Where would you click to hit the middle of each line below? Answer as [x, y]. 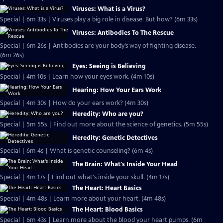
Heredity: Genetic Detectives [115, 138]
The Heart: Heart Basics [107, 188]
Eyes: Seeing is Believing [109, 66]
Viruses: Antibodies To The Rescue [123, 33]
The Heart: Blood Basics [108, 210]
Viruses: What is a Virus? [109, 9]
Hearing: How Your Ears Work [117, 90]
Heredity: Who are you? [108, 114]
